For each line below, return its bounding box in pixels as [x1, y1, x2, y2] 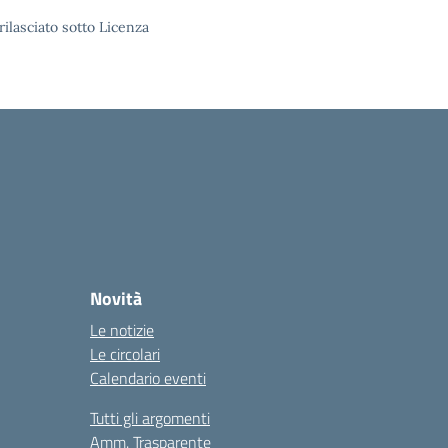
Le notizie [90, 318, 154, 342]
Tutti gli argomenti [90, 406, 210, 430]
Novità [90, 285, 142, 312]
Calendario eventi [90, 366, 206, 390]
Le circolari [90, 342, 160, 366]
